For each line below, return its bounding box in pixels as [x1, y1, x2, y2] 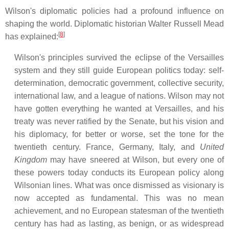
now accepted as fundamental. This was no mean [14, 193, 224, 202]
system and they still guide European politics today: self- [14, 65, 224, 75]
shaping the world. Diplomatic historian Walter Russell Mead [5, 19, 224, 28]
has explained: [5, 32, 58, 41]
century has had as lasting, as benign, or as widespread [14, 219, 224, 228]
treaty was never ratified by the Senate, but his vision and [14, 117, 224, 126]
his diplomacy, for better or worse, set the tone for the [14, 129, 224, 139]
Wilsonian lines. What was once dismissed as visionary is [14, 180, 224, 190]
